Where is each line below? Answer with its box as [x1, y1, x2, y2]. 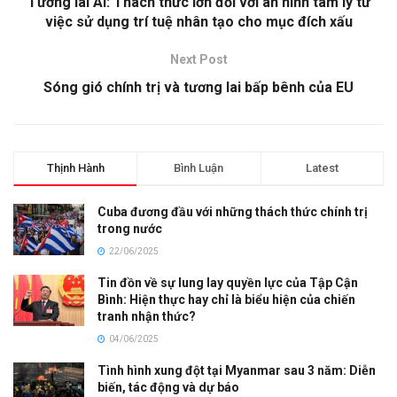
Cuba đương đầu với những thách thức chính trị [97, 205, 368, 220]
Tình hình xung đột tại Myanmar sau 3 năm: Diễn [97, 363, 376, 378]
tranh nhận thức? [97, 309, 196, 324]
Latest [305, 161, 339, 175]
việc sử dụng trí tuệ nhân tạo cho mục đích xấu [44, 13, 353, 31]
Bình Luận [174, 161, 224, 175]
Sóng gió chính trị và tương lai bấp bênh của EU [43, 79, 354, 97]
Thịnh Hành [46, 161, 105, 175]
